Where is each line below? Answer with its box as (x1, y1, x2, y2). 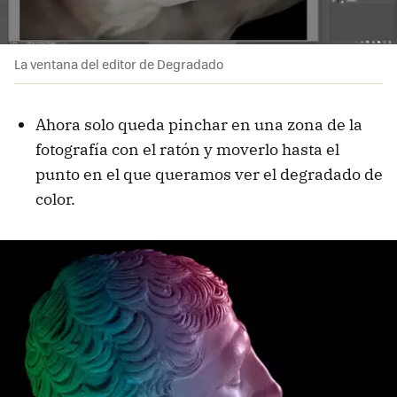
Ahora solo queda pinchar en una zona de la (35, 114, 362, 136)
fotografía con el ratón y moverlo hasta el (35, 139, 339, 160)
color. (35, 189, 75, 210)
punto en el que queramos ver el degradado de (35, 164, 383, 185)
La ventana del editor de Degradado (14, 55, 223, 74)
